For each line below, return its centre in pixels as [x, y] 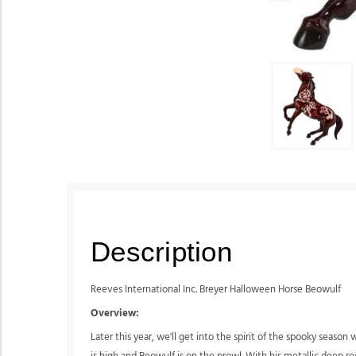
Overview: [115, 313]
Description [161, 251]
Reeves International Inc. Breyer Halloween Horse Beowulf [216, 289]
